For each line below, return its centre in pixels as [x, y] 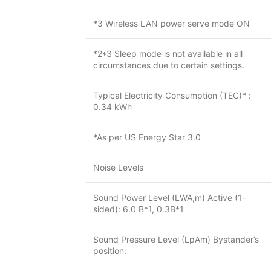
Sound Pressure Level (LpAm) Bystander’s [176, 239]
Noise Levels [118, 167]
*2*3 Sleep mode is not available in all [168, 54]
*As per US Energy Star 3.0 [147, 137]
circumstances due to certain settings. [169, 65]
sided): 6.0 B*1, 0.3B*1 [139, 209]
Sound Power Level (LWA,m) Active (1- [169, 198]
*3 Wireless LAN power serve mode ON [171, 23]
